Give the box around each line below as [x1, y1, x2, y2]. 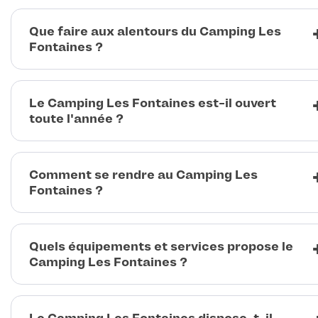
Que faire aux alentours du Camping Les [29, 24, 281, 39]
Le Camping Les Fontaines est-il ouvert [29, 96, 276, 111]
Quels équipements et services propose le [29, 239, 293, 254]
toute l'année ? [29, 111, 124, 126]
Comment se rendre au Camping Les [29, 168, 258, 182]
